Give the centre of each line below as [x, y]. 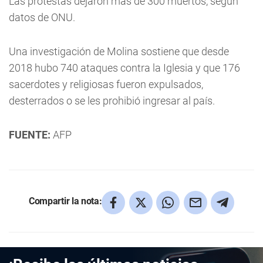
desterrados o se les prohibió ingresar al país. [112, 101]
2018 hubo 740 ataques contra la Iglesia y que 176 [124, 68]
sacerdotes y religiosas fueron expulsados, [106, 84]
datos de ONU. [42, 17]
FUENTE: [30, 135]
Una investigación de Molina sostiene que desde [119, 51]
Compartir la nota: [65, 201]
